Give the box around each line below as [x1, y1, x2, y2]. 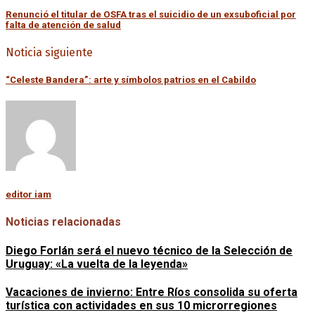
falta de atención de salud [6, 19, 121, 30]
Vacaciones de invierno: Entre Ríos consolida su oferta [6, 285, 297, 299]
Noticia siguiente [6, 45, 93, 59]
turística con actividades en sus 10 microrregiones [6, 298, 277, 312]
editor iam [6, 189, 51, 200]
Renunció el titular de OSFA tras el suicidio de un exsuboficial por [6, 8, 296, 20]
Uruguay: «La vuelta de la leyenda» [6, 257, 188, 271]
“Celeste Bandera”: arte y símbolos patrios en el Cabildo [6, 74, 256, 85]
